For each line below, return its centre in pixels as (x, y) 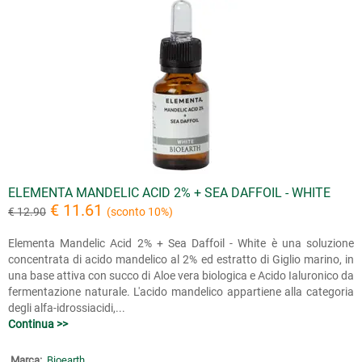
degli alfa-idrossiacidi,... (67, 307)
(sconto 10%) (140, 211)
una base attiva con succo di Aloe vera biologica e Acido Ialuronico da (181, 275)
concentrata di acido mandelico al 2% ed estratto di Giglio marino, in (181, 259)
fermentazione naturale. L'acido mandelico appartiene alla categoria (181, 291)
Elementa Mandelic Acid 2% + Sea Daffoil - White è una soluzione (181, 243)
